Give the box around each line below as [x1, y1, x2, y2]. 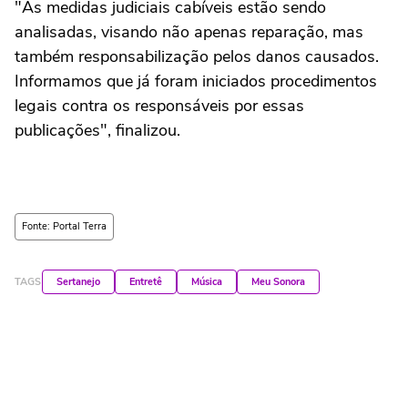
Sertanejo [56, 275, 100, 290]
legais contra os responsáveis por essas [15, 95, 304, 117]
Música [191, 275, 222, 290]
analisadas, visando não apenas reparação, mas [15, 21, 363, 44]
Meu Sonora [251, 275, 305, 290]
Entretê [129, 275, 162, 290]
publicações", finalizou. [15, 119, 180, 142]
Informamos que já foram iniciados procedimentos [15, 70, 377, 93]
